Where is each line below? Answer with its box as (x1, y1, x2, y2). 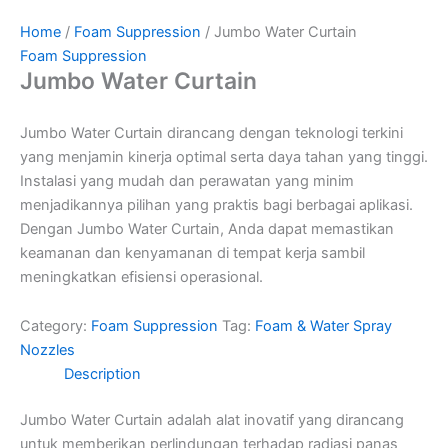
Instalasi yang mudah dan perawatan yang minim (20, 171, 354, 190)
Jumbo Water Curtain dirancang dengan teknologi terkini (20, 123, 403, 142)
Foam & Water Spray (255, 317, 392, 336)
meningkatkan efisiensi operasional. (20, 267, 263, 286)
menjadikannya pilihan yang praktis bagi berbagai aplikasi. (20, 195, 413, 214)
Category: (20, 317, 91, 336)
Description (63, 365, 141, 384)
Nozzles (20, 341, 75, 360)
